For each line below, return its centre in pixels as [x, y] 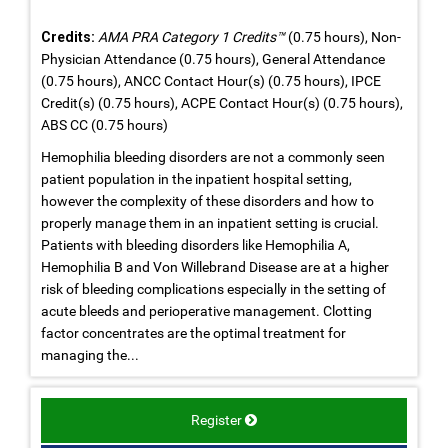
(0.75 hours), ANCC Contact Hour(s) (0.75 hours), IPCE [211, 80]
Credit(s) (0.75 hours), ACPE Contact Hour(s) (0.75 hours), [222, 102]
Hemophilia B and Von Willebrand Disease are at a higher [215, 266]
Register [216, 419]
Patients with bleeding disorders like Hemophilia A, [195, 244]
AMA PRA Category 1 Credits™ [191, 36]
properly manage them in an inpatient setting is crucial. [210, 222]
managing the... [90, 354]
